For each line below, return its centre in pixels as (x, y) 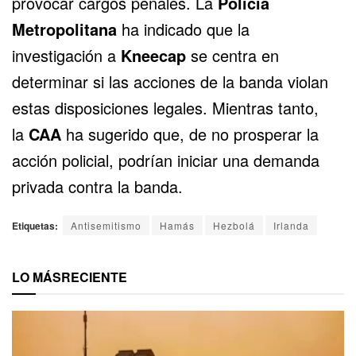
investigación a (66, 55)
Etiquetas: (35, 225)
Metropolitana (64, 29)
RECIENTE (94, 277)
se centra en (232, 55)
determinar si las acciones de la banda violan (170, 81)
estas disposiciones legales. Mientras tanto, (165, 107)
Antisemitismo (106, 225)
